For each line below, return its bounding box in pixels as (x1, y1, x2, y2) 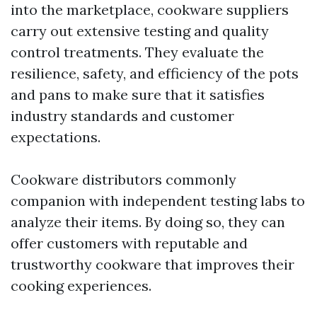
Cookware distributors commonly (11, 171, 236, 188)
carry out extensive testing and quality (11, 22, 269, 40)
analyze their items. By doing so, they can (11, 213, 285, 231)
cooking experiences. (11, 277, 151, 294)
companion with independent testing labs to (11, 192, 305, 209)
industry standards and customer (11, 107, 234, 125)
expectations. (11, 128, 100, 146)
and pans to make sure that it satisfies (11, 86, 265, 103)
